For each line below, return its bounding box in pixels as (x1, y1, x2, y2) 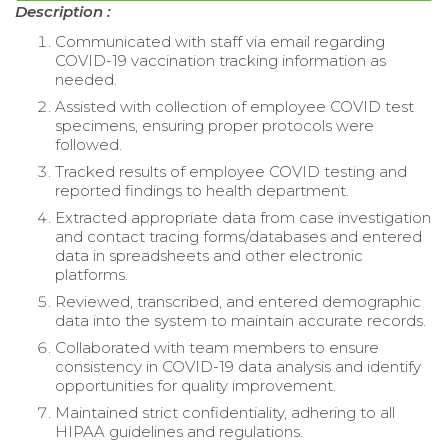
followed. (55, 135, 122, 155)
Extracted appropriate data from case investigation (55, 208, 431, 228)
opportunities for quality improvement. (55, 376, 336, 396)
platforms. (55, 265, 128, 285)
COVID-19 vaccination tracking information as (55, 51, 386, 71)
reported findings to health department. (55, 181, 349, 201)
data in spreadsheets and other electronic (55, 246, 363, 266)
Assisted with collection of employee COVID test (55, 97, 414, 117)
